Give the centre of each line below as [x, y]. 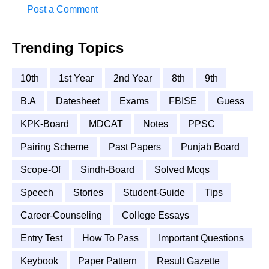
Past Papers [135, 147]
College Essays [156, 216]
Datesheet [78, 101]
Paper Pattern [107, 261]
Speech [37, 193]
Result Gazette [188, 261]
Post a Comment [62, 10]
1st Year [76, 79]
